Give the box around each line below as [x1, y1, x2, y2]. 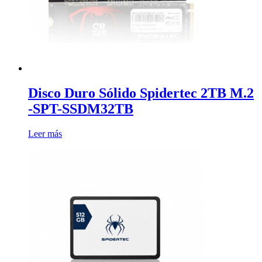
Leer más [28, 129, 62, 139]
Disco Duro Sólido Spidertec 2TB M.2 [28, 85, 254, 101]
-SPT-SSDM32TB [28, 101, 133, 117]
